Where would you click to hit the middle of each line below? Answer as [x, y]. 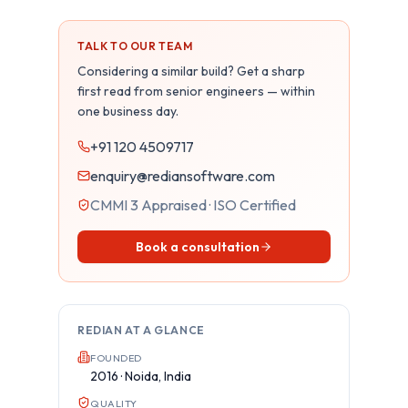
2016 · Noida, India [141, 376]
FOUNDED [116, 357]
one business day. [128, 111]
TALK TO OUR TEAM [135, 46]
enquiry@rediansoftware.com [183, 175]
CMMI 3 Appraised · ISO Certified [193, 204]
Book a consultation [198, 246]
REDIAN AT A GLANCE [141, 330]
